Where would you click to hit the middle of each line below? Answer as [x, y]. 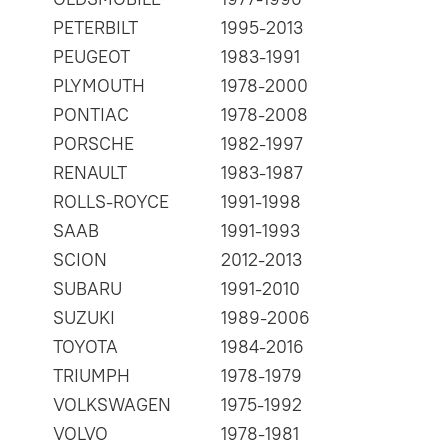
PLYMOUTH [99, 86]
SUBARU [87, 289]
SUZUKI [84, 318]
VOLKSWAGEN [112, 405]
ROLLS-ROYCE [111, 202]
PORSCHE [93, 144]
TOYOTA [85, 347]
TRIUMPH [91, 376]
